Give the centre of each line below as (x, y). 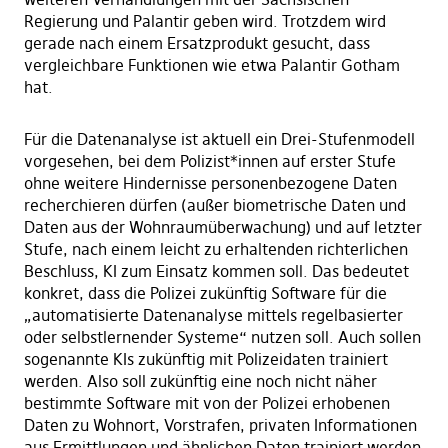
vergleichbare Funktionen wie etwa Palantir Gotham (211, 65)
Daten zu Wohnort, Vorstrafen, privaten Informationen (220, 425)
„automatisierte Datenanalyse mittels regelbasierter (213, 315)
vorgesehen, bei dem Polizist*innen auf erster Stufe (209, 161)
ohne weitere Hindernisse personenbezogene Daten (210, 183)
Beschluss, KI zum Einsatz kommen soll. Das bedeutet (216, 271)
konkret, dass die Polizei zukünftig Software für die (205, 293)
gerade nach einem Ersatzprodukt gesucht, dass (196, 43)
